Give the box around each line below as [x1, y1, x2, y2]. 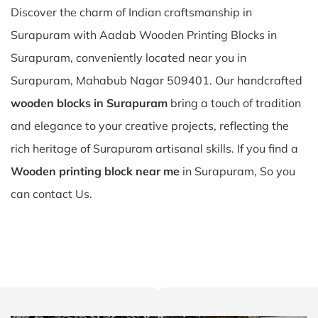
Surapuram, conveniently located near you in [11, 50, 246, 65]
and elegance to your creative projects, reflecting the [11, 119, 289, 133]
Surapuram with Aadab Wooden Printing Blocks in [11, 28, 277, 42]
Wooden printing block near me [11, 164, 180, 178]
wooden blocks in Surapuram [11, 96, 168, 110]
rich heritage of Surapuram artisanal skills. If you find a [11, 141, 298, 155]
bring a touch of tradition [168, 96, 301, 110]
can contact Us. [11, 187, 92, 201]
